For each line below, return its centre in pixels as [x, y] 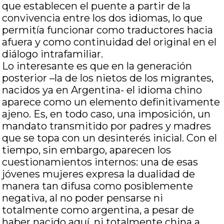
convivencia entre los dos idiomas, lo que [102, 18]
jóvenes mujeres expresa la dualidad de [99, 174]
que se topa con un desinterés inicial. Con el [110, 138]
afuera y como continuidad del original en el [109, 42]
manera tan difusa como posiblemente [98, 186]
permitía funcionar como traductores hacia [108, 30]
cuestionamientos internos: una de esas [100, 162]
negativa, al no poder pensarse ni [83, 198]
